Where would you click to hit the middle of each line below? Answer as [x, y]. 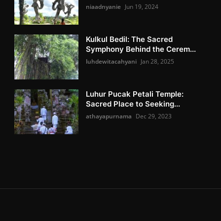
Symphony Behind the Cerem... [141, 49]
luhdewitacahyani [111, 61]
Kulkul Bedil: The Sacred [129, 39]
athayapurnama [109, 116]
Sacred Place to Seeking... [133, 104]
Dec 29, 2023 [154, 116]
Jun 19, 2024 [142, 6]
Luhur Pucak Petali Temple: [135, 94]
